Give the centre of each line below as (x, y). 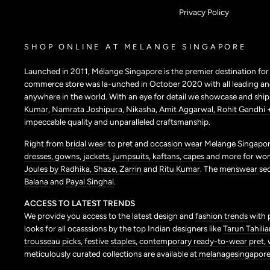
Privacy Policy (204, 12)
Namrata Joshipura (87, 109)
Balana (37, 182)
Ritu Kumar (180, 169)
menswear (239, 169)
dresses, (39, 156)
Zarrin (131, 169)
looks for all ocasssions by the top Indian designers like (124, 229)
